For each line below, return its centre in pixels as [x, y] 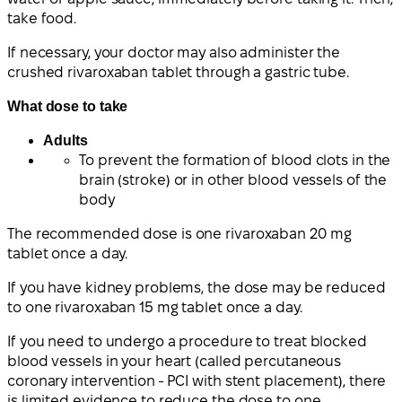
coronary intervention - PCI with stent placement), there [197, 380]
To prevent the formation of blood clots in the [235, 160]
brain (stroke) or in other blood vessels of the [233, 179]
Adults [66, 140]
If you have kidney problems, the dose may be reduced [197, 287]
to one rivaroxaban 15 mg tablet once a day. [155, 307]
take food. [42, 18]
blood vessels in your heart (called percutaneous [175, 361]
